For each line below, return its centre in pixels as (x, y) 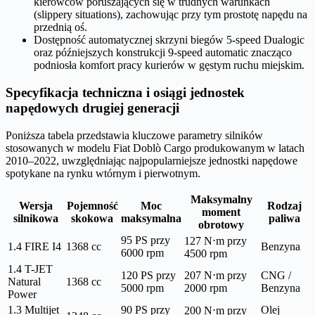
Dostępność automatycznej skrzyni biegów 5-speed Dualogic (169, 40)
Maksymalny (221, 199)
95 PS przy (146, 240)
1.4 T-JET (30, 269)
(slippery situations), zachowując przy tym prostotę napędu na (171, 15)
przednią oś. (60, 27)
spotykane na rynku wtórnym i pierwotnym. (103, 173)
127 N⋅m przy (216, 240)
